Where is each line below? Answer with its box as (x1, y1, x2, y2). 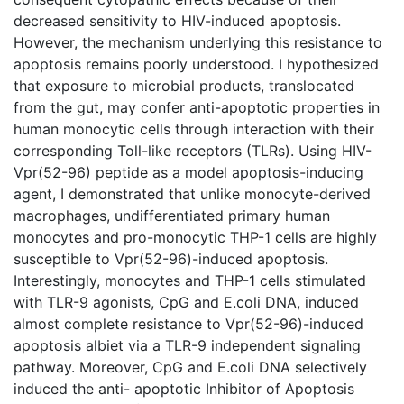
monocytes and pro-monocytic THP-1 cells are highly (14, 227, 377, 246)
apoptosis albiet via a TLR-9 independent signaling (14, 335, 361, 354)
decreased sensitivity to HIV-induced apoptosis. (14, 11, 341, 30)
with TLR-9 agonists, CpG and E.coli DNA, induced (14, 292, 359, 311)
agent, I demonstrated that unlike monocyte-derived (14, 184, 371, 203)
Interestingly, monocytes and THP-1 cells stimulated (14, 271, 366, 289)
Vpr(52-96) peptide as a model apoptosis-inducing (14, 162, 363, 181)
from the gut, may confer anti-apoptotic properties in (14, 97, 380, 116)
